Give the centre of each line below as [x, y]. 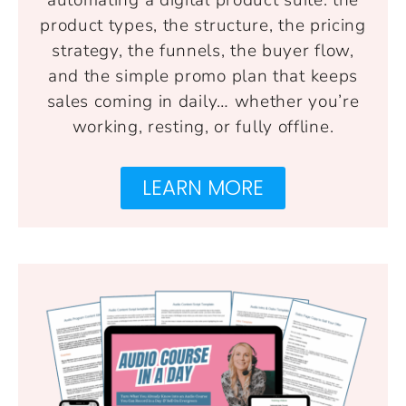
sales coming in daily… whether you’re [203, 101]
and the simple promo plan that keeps [203, 76]
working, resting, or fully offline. [203, 126]
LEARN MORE [203, 187]
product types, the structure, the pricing [203, 25]
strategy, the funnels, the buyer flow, [203, 50]
